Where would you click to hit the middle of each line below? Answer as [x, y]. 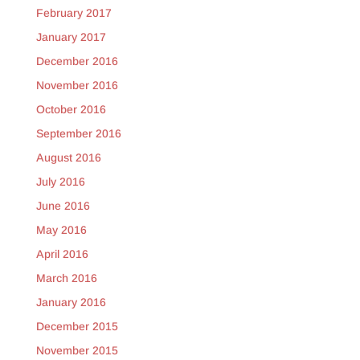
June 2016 [63, 206]
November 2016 [77, 86]
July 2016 [60, 182]
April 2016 [62, 254]
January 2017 [71, 37]
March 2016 [66, 278]
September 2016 [78, 134]
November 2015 [77, 351]
